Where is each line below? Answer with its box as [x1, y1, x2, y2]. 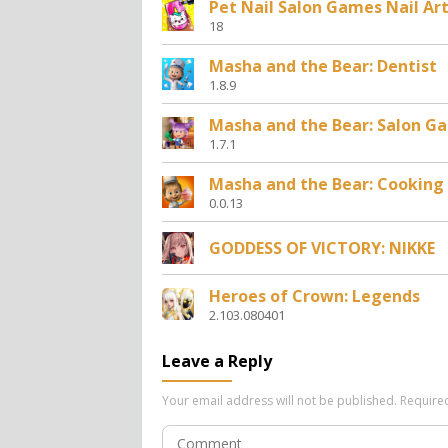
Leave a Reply [162, 349, 272, 372]
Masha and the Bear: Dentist [209, 54, 437, 77]
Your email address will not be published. [162, 391, 397, 409]
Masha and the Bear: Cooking [209, 172, 444, 195]
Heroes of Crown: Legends [209, 284, 420, 307]
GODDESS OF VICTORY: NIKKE [209, 236, 435, 259]
